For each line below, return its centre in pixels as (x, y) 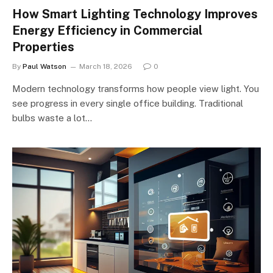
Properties (43, 47)
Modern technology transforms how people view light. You (136, 88)
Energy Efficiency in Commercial (107, 30)
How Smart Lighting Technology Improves (135, 14)
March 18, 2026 (106, 66)
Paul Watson (44, 66)
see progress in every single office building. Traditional (128, 103)
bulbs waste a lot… (52, 118)
